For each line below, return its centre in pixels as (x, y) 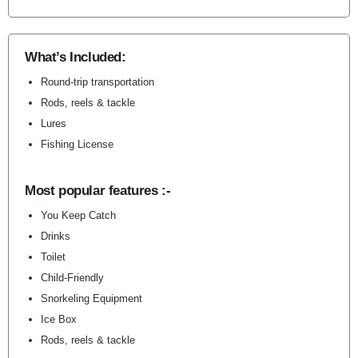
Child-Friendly (76, 278)
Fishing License (77, 144)
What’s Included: (76, 57)
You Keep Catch (82, 215)
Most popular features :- (98, 191)
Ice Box (62, 319)
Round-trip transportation (97, 82)
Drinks (59, 236)
